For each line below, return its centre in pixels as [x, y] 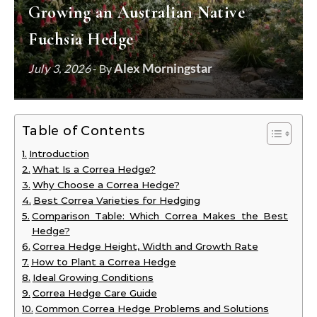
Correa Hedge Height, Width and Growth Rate [145, 246]
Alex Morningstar [163, 68]
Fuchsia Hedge [81, 39]
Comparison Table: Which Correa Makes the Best [160, 216]
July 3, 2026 [59, 68]
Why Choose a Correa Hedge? [106, 185]
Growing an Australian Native [137, 12]
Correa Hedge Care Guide [94, 293]
